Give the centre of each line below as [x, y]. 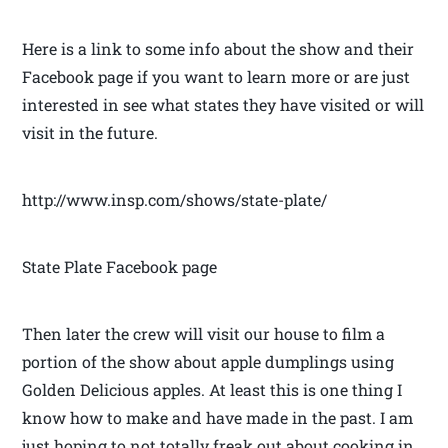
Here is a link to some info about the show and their [218, 49]
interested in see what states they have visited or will [223, 105]
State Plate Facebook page [120, 267]
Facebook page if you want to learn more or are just [216, 77]
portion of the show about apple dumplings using [208, 362]
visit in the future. [90, 133]
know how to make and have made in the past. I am [218, 418]
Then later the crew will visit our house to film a [204, 334]
